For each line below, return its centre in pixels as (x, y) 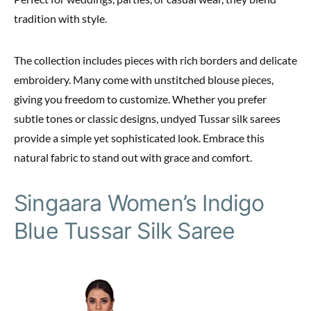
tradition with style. (60, 19)
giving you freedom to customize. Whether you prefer (140, 99)
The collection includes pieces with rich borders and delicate (155, 60)
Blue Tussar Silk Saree (125, 231)
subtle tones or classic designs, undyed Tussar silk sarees (147, 119)
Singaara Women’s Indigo (139, 203)
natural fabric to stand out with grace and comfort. (133, 158)
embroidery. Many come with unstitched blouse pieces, (144, 80)
